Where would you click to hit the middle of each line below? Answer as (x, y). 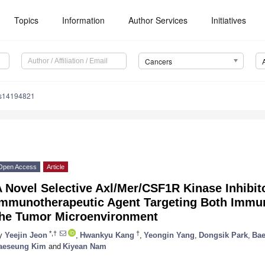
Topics (27, 20)
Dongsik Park (223, 235)
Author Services (158, 20)
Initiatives (229, 20)
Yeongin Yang (169, 235)
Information (84, 20)
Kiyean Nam (85, 246)
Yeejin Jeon (26, 235)
